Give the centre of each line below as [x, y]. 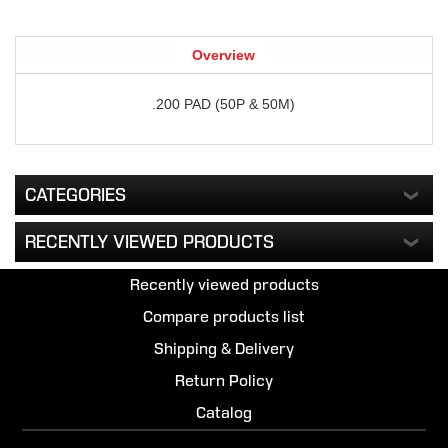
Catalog [224, 413]
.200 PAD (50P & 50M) [224, 104]
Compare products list [224, 317]
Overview [224, 55]
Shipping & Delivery [224, 349]
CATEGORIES [76, 195]
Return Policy [224, 381]
